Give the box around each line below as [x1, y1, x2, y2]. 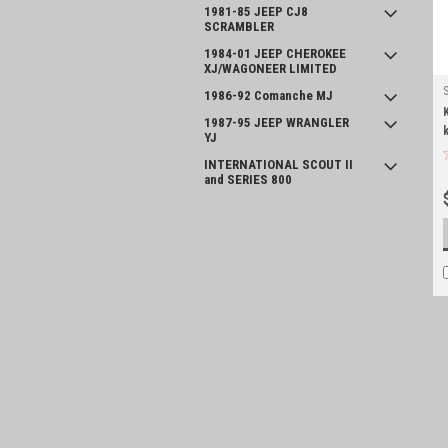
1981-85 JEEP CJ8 [204, 4, 308, 19]
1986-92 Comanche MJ [204, 88, 333, 103]
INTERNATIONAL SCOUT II [204, 157, 353, 172]
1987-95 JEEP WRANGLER [204, 115, 349, 130]
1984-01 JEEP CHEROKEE [204, 46, 346, 61]
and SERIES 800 [204, 172, 292, 187]
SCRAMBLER [204, 19, 274, 34]
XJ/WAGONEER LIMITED [204, 61, 337, 76]
